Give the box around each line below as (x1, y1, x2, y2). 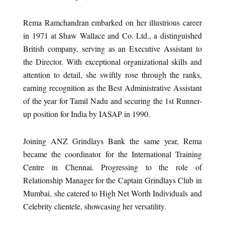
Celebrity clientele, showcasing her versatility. (23, 201, 167, 212)
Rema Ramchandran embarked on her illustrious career (23, 17, 202, 28)
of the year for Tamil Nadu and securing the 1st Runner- (23, 95, 202, 106)
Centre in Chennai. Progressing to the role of (23, 162, 202, 173)
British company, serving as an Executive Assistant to (23, 43, 202, 54)
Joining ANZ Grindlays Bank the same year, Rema (23, 136, 202, 147)
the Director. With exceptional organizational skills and (23, 56, 202, 67)
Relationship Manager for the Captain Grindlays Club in (23, 175, 202, 186)
